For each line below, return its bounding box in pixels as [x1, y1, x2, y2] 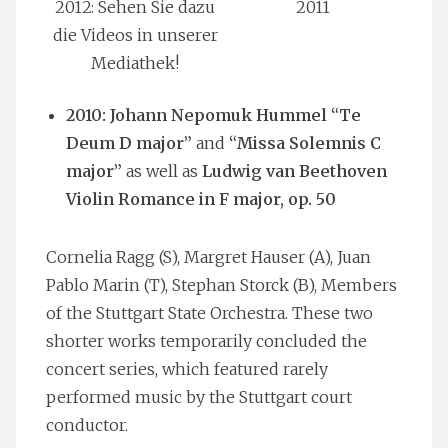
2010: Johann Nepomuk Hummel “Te [66, 104, 361, 125]
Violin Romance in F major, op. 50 [66, 188, 336, 209]
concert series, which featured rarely [46, 358, 328, 379]
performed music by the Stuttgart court [46, 386, 352, 407]
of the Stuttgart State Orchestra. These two [46, 302, 373, 323]
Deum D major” [66, 132, 192, 153]
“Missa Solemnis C [229, 132, 381, 153]
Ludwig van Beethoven [202, 160, 387, 181]
